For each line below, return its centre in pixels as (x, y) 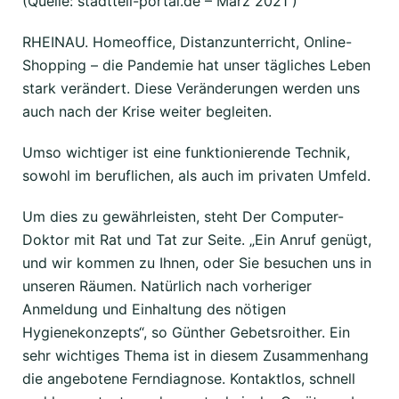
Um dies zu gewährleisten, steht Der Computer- (183, 216)
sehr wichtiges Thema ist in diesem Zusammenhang (195, 355)
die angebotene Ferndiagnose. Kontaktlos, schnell (189, 378)
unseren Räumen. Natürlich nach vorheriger (167, 285)
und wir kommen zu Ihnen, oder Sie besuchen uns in (197, 262)
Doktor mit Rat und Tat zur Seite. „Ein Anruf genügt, (197, 239)
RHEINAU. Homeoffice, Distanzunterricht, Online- (187, 41)
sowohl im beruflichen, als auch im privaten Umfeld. (196, 175)
